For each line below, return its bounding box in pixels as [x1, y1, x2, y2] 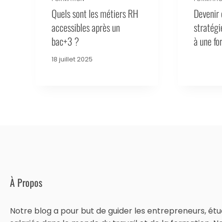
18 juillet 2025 [52, 55, 93, 63]
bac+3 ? [52, 33, 79, 49]
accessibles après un [52, 19, 120, 35]
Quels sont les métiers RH [52, 5, 138, 21]
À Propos [10, 175, 42, 190]
